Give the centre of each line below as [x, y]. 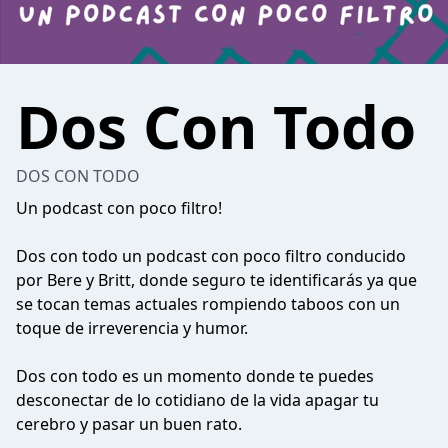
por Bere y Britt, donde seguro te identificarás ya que [216, 280]
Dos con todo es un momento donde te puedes [195, 376]
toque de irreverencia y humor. [132, 328]
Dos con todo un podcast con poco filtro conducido [211, 256]
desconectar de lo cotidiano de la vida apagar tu [197, 400]
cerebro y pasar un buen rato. [129, 424]
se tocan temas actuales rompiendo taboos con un [208, 304]
